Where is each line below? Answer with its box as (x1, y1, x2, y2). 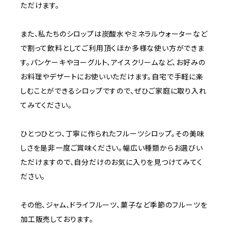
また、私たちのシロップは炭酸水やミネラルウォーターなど (20, 30, 208, 38)
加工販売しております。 (20, 215, 94, 223)
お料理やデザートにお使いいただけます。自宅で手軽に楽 (20, 72, 204, 81)
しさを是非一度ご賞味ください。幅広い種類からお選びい (20, 144, 203, 152)
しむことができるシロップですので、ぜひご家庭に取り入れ (20, 87, 207, 95)
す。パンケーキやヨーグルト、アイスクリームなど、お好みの (20, 58, 206, 67)
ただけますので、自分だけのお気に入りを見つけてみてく (20, 158, 203, 166)
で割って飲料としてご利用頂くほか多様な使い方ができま (20, 44, 205, 52)
